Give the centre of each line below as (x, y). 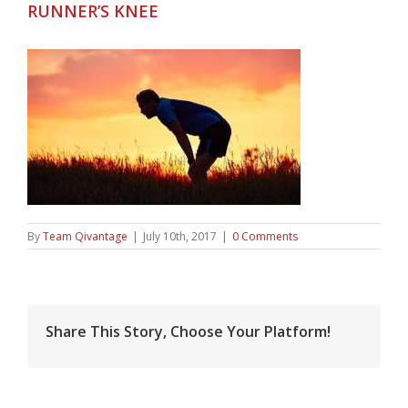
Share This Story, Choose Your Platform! (188, 331)
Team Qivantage (85, 236)
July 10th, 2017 (180, 236)
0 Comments (265, 236)
